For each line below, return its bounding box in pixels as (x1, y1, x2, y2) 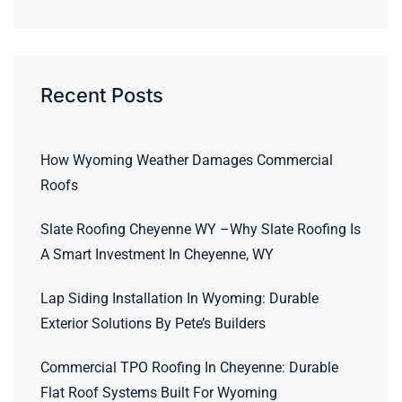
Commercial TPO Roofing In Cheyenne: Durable (40, 358, 338, 376)
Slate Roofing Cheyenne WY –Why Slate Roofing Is (40, 220, 361, 238)
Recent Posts (40, 83, 163, 107)
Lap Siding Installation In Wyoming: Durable (40, 289, 319, 307)
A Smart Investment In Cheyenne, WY (40, 245, 274, 263)
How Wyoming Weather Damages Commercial (40, 151, 333, 169)
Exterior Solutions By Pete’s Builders (40, 314, 266, 332)
